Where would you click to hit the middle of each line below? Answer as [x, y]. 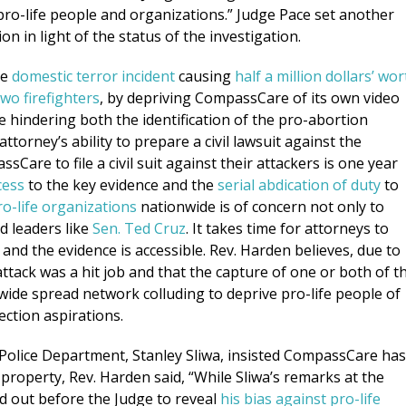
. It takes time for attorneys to [287, 228]
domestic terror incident [93, 76]
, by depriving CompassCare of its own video [250, 97]
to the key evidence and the [121, 184]
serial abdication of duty [299, 184]
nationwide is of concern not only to [261, 206]
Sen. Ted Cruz [139, 228]
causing [203, 76]
